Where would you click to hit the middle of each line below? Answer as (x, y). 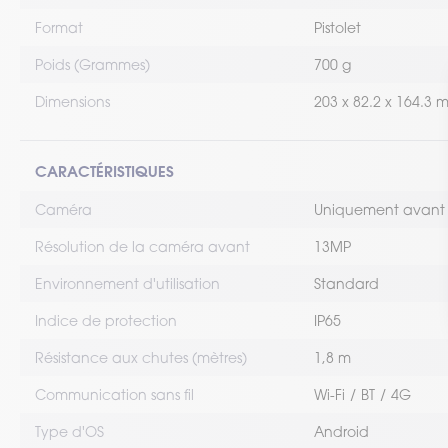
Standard (346, 283)
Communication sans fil (114, 394)
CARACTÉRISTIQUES (104, 171)
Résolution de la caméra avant (142, 246)
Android (341, 431)
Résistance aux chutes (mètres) (141, 357)
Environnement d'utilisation (127, 283)
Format (59, 27)
